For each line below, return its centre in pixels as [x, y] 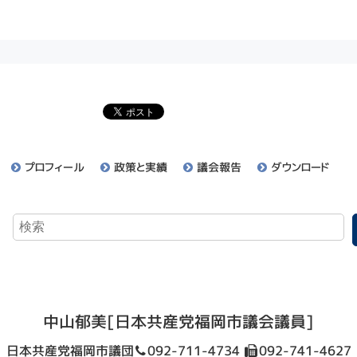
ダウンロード [300, 167]
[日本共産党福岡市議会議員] [210, 321]
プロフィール [55, 167]
